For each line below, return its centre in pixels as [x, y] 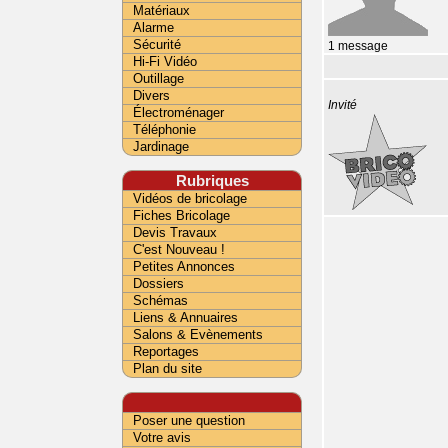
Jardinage [161, 146]
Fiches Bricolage [181, 215]
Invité [342, 105]
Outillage [158, 78]
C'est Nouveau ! [179, 249]
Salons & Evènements [198, 334]
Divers [151, 95]
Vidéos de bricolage [190, 198]
